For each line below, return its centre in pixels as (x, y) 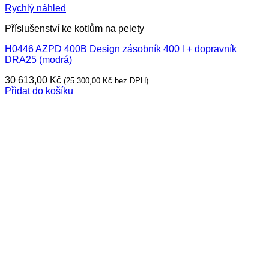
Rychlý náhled (35, 8)
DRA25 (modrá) (38, 60)
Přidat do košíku (39, 91)
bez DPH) (130, 81)
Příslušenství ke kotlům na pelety (74, 29)
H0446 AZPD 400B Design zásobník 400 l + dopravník (121, 49)
